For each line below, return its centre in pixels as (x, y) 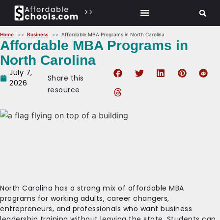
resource (64, 90)
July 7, (21, 72)
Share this (66, 78)
